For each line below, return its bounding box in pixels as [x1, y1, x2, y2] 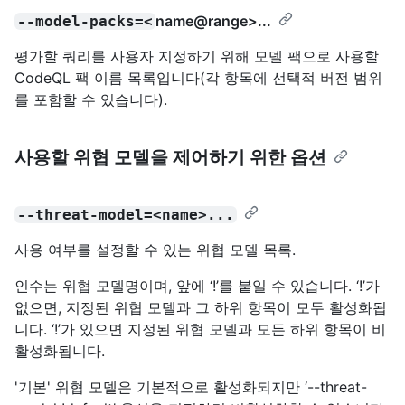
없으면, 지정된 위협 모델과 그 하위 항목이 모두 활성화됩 [14, 297, 387, 316]
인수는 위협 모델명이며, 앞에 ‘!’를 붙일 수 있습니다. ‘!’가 [14, 276, 380, 295]
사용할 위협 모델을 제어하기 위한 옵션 [14, 146, 326, 168]
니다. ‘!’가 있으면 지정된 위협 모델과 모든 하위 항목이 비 [14, 319, 386, 338]
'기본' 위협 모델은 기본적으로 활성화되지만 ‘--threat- [14, 377, 367, 396]
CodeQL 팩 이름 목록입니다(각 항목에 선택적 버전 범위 [14, 68, 382, 87]
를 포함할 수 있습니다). [14, 89, 167, 108]
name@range [155, 11, 249, 30]
